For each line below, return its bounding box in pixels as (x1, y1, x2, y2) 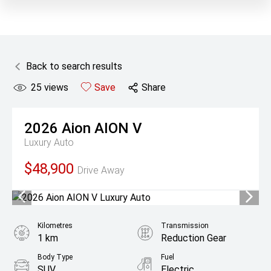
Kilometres (38, 221, 73, 230)
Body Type (38, 253, 73, 261)
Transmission (161, 221, 209, 230)
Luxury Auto (24, 137, 74, 148)
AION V (94, 120, 142, 137)
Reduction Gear (161, 232, 226, 244)
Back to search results (26, 60, 122, 72)
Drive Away (77, 165, 125, 176)
